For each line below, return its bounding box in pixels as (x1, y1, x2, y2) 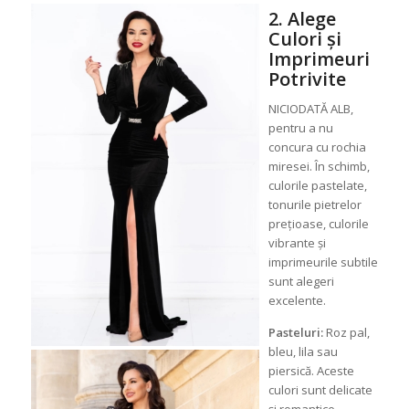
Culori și (267, 26, 341, 52)
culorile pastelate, (267, 177, 367, 194)
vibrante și (267, 235, 326, 252)
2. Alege (267, 6, 336, 32)
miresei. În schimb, (267, 158, 370, 175)
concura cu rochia (267, 139, 366, 156)
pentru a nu (267, 120, 333, 137)
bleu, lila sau (267, 343, 338, 361)
